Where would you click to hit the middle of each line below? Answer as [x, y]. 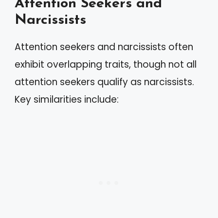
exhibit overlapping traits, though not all [106, 64]
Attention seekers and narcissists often [104, 47]
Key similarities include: [67, 99]
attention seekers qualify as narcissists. [104, 82]
